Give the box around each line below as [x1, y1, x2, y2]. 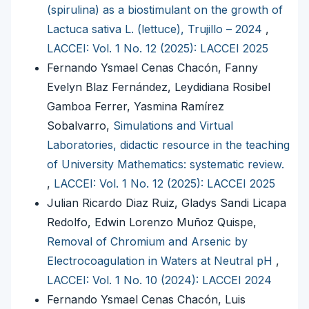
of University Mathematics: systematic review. [47, 157, 284, 172]
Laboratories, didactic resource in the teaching [47, 138, 290, 152]
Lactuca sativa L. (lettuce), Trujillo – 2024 [47, 22, 266, 37]
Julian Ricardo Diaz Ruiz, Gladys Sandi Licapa [47, 196, 286, 210]
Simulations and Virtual [113, 119, 233, 133]
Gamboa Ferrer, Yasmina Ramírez [47, 99, 224, 114]
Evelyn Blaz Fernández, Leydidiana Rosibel [47, 80, 270, 94]
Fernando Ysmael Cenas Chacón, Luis [47, 292, 246, 307]
